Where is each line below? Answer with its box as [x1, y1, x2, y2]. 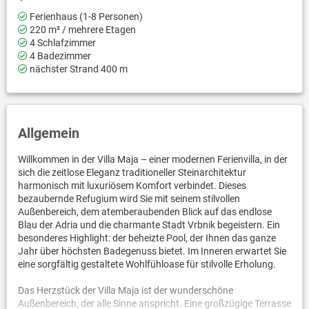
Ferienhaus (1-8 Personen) [27, 10, 143, 22]
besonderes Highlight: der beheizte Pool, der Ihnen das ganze [17, 232, 276, 243]
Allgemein [17, 124, 79, 141]
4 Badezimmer [27, 50, 91, 61]
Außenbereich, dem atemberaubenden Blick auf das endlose [17, 206, 272, 217]
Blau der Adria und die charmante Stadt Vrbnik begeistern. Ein [17, 219, 280, 230]
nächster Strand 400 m [27, 63, 128, 74]
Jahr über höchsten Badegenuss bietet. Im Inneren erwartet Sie [17, 245, 286, 257]
